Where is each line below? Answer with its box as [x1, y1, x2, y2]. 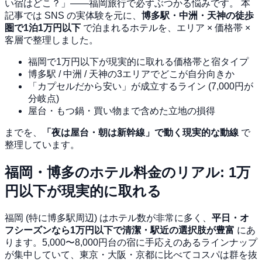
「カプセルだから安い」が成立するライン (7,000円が [28, 81, 253, 91]
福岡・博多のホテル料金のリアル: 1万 [5, 164, 250, 180]
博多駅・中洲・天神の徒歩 [142, 10, 254, 20]
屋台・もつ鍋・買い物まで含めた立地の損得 [28, 105, 215, 116]
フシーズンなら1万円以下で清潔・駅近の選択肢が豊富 [5, 225, 235, 235]
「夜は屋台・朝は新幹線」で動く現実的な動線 [42, 127, 239, 137]
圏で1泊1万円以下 [5, 22, 81, 33]
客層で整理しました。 [5, 35, 98, 45]
